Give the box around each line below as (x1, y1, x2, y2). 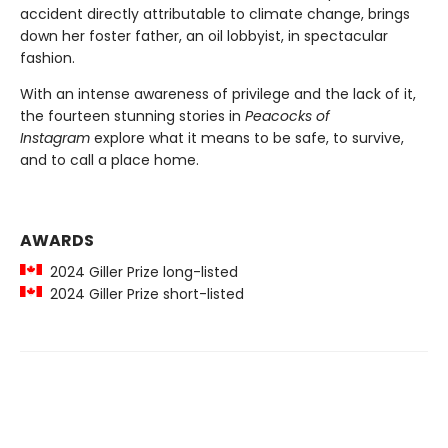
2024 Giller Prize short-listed (42, 284, 244, 305)
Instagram (20, 128, 90, 149)
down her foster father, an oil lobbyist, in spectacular (20, 26, 388, 47)
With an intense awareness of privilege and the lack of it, (20, 84, 416, 105)
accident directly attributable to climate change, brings (20, 4, 410, 25)
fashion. (20, 48, 75, 69)
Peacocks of (245, 106, 330, 127)
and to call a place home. (20, 150, 199, 171)
